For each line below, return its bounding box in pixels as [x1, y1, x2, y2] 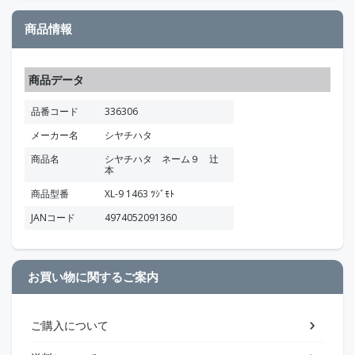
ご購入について [31, 318, 109, 334]
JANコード [31, 210, 75, 224]
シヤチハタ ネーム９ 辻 [105, 151, 219, 166]
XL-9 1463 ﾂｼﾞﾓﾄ [105, 186, 174, 200]
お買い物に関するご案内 [28, 268, 158, 284]
